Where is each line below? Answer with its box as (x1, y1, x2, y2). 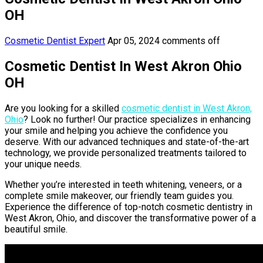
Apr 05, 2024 (107, 35, 160, 46)
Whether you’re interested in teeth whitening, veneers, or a (5, 178, 242, 190)
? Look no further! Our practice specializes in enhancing (23, 113, 251, 125)
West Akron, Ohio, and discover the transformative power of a (5, 212, 256, 224)
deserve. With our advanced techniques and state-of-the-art (5, 136, 249, 147)
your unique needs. (5, 158, 82, 170)
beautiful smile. (5, 223, 68, 235)
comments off (162, 35, 220, 46)
